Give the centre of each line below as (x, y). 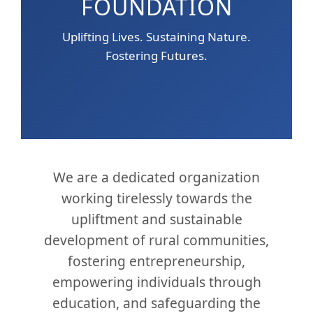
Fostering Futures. (156, 56)
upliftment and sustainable (156, 219)
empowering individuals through (156, 282)
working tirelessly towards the (156, 198)
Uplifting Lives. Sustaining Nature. (156, 37)
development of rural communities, (156, 240)
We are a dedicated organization (156, 177)
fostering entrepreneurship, (156, 261)
